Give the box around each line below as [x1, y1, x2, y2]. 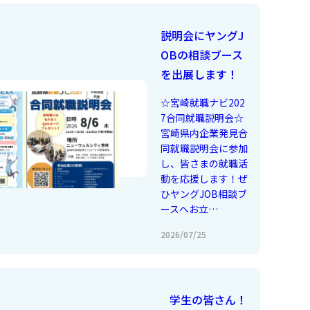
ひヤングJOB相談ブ [160, 186, 247, 201]
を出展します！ [160, 65, 238, 82]
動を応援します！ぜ [160, 171, 248, 185]
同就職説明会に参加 [160, 140, 248, 155]
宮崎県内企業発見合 [160, 125, 248, 140]
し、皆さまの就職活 [160, 156, 248, 170]
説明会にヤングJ [160, 26, 244, 44]
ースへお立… [160, 201, 218, 216]
